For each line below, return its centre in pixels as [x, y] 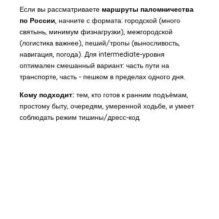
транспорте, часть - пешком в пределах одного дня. [102, 77]
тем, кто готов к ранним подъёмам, [131, 95]
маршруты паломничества [147, 9]
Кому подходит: [47, 95]
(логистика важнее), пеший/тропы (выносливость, [99, 43]
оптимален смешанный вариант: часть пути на [94, 65]
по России [37, 20]
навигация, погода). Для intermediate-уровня [92, 54]
